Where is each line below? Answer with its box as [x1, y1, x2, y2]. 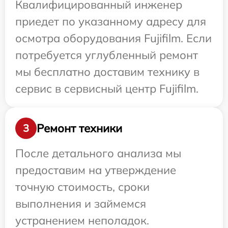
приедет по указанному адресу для [15, 14, 206, 29]
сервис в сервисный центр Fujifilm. [15, 81, 198, 96]
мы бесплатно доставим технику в [15, 65, 199, 79]
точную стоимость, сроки [15, 180, 150, 194]
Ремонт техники [37, 121, 122, 135]
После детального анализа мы [15, 146, 181, 161]
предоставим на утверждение [15, 163, 176, 178]
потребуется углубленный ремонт [15, 48, 198, 63]
